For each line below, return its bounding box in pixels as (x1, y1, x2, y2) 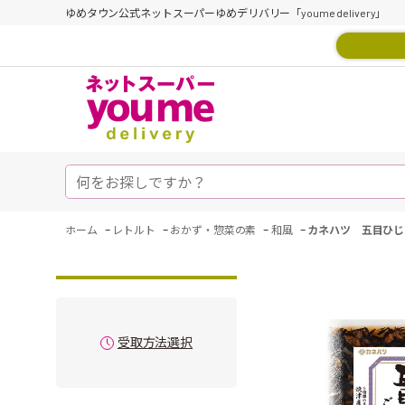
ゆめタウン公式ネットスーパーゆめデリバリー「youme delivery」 (65, 6, 387, 19)
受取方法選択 (117, 334, 193, 350)
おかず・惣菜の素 (170, 223, 257, 236)
